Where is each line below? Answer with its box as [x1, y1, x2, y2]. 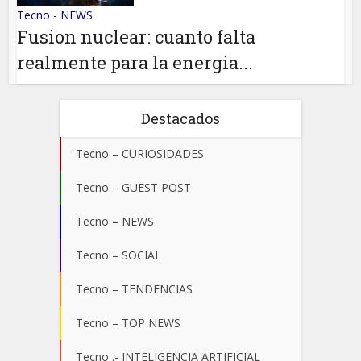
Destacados [141, 108, 220, 128]
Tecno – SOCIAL [76, 247, 161, 263]
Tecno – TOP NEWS [76, 314, 180, 330]
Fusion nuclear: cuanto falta [17, 24, 256, 48]
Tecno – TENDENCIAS [76, 280, 193, 297]
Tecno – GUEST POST [76, 179, 191, 195]
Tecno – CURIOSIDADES [76, 145, 204, 161]
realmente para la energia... [17, 50, 254, 74]
